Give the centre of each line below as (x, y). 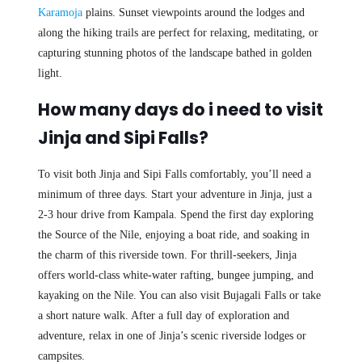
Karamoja (60, 13)
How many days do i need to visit (180, 110)
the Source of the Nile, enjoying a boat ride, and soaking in (173, 235)
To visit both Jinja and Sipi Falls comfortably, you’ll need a (174, 175)
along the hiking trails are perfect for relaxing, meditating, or (178, 33)
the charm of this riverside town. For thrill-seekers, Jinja (167, 255)
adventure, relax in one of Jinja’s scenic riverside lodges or (172, 336)
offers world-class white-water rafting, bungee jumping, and (175, 276)
